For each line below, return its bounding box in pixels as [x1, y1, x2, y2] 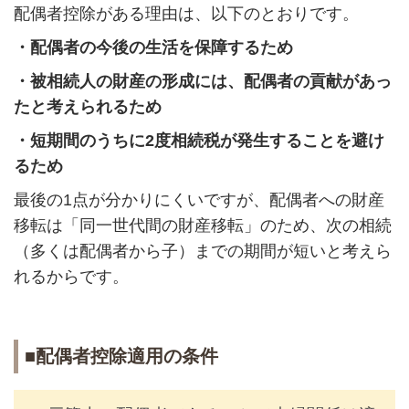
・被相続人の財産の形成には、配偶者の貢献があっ [13, 71, 392, 90]
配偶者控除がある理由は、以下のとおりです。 [13, 4, 359, 23]
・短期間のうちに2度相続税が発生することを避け [13, 131, 384, 150]
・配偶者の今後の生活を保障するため [13, 37, 293, 57]
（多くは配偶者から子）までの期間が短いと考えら [13, 241, 392, 260]
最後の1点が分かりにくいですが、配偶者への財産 [13, 190, 384, 209]
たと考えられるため [13, 97, 162, 116]
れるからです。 [13, 267, 129, 286]
